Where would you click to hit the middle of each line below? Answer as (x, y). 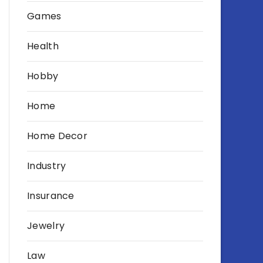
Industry (47, 166)
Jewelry (46, 226)
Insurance (51, 196)
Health (43, 46)
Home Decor (57, 136)
